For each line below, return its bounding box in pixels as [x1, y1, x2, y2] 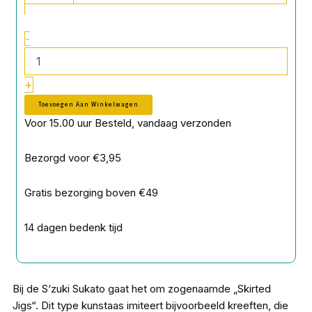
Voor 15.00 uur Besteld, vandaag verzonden [24, 116, 232, 130]
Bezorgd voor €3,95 [24, 150, 122, 164]
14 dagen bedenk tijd [24, 221, 123, 235]
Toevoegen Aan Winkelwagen [38, 100, 139, 109]
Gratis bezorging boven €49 [24, 186, 159, 200]
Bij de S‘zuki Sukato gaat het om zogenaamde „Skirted [13, 281, 272, 295]
